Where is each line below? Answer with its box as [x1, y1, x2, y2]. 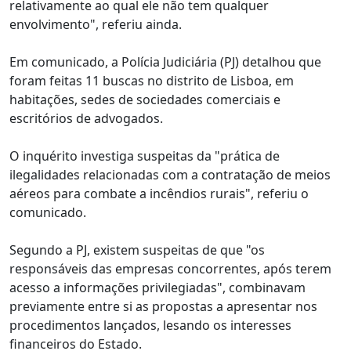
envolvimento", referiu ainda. [9, 16, 182, 33]
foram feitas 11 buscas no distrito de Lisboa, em [9, 72, 294, 89]
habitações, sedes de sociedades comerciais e [9, 91, 280, 108]
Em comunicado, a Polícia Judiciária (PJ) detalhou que [9, 53, 321, 71]
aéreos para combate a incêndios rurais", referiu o [9, 185, 309, 202]
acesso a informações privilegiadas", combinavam [9, 279, 306, 296]
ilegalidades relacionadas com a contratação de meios [9, 166, 331, 183]
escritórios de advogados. [9, 110, 163, 127]
